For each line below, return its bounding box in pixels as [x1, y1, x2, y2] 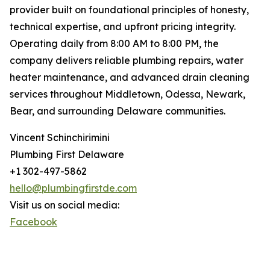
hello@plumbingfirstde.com [10, 182, 137, 194]
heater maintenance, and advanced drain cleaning [10, 71, 250, 83]
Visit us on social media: [10, 199, 119, 211]
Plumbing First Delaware [10, 148, 124, 160]
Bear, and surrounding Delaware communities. [10, 105, 225, 117]
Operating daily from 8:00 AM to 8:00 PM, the [10, 37, 219, 49]
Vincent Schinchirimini [10, 131, 110, 143]
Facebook [10, 216, 57, 228]
